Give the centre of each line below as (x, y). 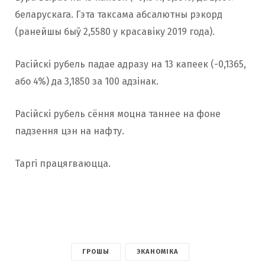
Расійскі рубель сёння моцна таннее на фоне (118, 114)
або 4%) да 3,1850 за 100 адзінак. (87, 81)
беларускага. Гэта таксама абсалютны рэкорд (119, 14)
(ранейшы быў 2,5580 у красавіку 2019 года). (115, 32)
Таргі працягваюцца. (63, 164)
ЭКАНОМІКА (158, 252)
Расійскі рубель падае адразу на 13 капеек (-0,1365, (130, 64)
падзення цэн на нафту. (70, 131)
